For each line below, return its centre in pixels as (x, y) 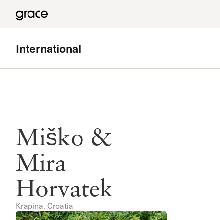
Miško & (64, 137)
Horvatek (64, 188)
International (48, 48)
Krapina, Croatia (44, 206)
